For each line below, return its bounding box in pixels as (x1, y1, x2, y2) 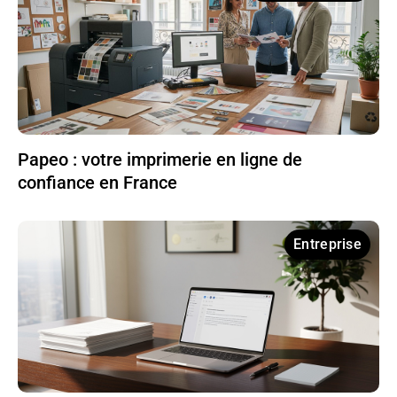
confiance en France (18, 172, 177, 194)
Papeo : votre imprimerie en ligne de (18, 149, 302, 171)
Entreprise (293, 236, 362, 253)
